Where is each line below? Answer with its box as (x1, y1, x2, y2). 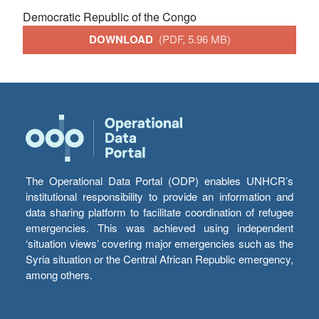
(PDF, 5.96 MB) (158, 31, 231, 47)
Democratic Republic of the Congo (23, 8, 197, 25)
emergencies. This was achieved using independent (26, 220, 293, 236)
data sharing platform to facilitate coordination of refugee (26, 204, 293, 220)
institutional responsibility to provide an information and (26, 189, 293, 204)
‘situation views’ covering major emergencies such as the (26, 236, 293, 251)
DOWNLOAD (88, 31, 159, 48)
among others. (26, 267, 93, 283)
